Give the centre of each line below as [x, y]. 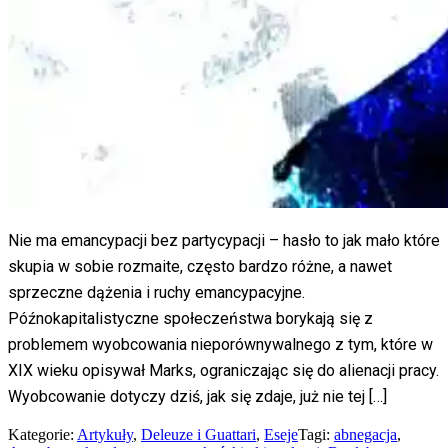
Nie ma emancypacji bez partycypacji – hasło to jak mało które [224, 240]
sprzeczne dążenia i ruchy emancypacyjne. [156, 292]
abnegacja [365, 434]
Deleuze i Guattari [198, 434]
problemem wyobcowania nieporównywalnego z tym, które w [220, 344]
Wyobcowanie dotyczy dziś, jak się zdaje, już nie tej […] [197, 396]
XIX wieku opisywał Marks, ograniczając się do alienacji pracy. [223, 370]
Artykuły [105, 434]
